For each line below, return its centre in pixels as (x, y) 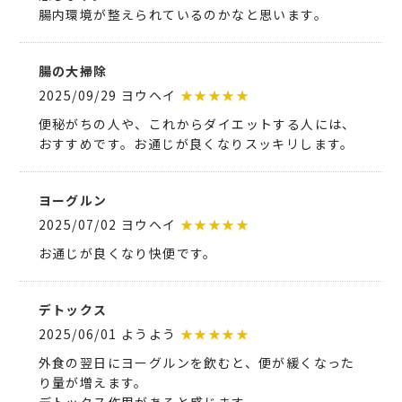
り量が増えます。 (93, 383)
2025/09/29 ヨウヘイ (109, 95)
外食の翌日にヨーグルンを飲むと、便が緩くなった (197, 363)
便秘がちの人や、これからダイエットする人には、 (197, 123)
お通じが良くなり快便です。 (127, 253)
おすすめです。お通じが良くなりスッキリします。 (196, 143)
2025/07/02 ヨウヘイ (109, 225)
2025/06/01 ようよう (109, 334)
